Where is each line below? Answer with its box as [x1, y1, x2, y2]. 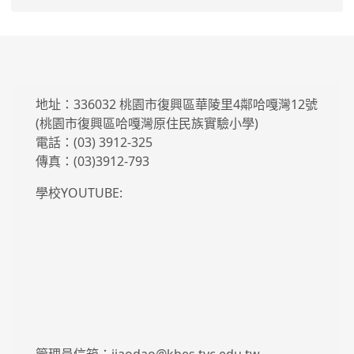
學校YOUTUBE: [36, 184, 126, 201]
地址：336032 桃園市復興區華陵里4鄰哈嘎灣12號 [36, 96, 318, 113]
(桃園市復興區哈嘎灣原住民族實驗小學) [36, 115, 258, 132]
